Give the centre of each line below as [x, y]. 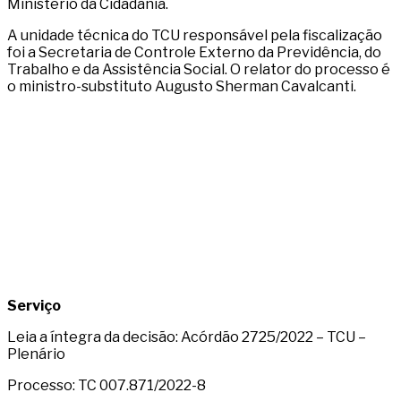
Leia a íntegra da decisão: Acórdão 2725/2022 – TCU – [187, 337]
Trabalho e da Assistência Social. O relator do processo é [199, 69]
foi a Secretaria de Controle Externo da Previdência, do [194, 52]
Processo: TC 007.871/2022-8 [107, 385]
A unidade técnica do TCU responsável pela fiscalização [195, 35]
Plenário [36, 354]
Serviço [34, 305]
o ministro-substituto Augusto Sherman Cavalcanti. [182, 86]
